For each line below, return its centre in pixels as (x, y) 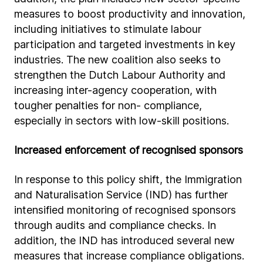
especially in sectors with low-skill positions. (122, 121)
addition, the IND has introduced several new (124, 240)
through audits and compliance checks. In (115, 225)
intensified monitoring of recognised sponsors (125, 210)
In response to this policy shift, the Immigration (128, 179)
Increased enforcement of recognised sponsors (129, 150)
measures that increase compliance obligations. (129, 256)
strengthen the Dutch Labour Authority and (120, 75)
